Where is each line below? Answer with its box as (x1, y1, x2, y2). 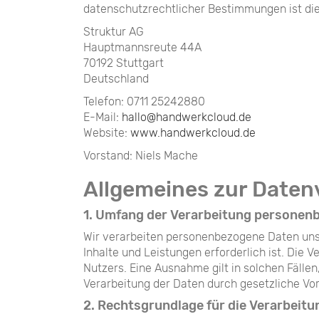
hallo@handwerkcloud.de (122, 110, 251, 124)
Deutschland (83, 72, 149, 85)
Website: (83, 126, 130, 140)
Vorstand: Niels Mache (83, 149, 198, 162)
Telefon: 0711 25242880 (83, 95, 205, 108)
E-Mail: (83, 110, 122, 124)
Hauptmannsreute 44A (83, 41, 202, 54)
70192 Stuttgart (83, 56, 164, 70)
